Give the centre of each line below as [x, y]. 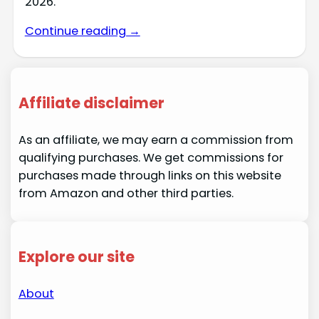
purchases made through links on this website [150, 175]
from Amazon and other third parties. [126, 193]
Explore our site [76, 256]
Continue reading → [82, 31]
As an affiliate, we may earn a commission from [156, 140]
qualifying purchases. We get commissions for [151, 157]
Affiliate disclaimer [91, 103]
